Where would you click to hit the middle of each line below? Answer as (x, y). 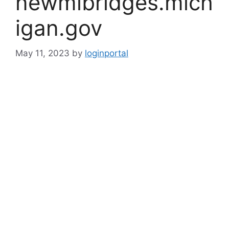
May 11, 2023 (42, 53)
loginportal (107, 53)
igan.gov (59, 28)
